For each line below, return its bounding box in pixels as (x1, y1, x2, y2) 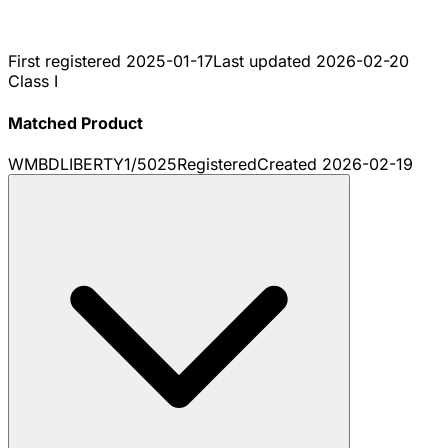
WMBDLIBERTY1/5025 (8, 153, 177, 174)
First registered (8, 51, 126, 72)
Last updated (213, 51, 316, 72)
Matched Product (8, 112, 143, 133)
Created (257, 153, 322, 174)
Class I (8, 71, 58, 92)
